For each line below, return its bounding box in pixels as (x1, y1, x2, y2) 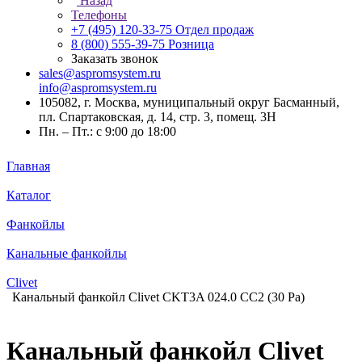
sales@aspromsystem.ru (39, 66, 161, 80)
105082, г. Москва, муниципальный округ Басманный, (39, 95, 339, 109)
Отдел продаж (175, 23, 254, 36)
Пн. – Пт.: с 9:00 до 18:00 (39, 124, 176, 138)
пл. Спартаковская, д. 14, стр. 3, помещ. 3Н (39, 110, 276, 124)
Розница (168, 37, 214, 51)
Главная (6, 159, 50, 173)
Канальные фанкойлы (6, 246, 127, 260)
